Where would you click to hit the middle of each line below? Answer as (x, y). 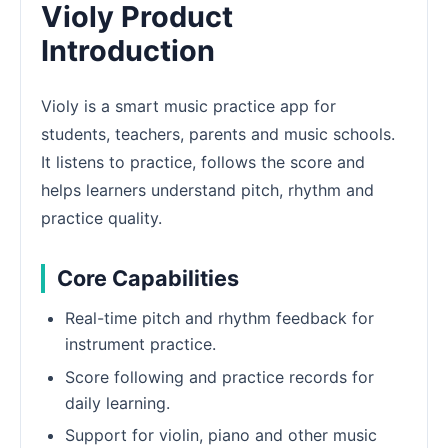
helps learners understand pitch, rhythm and (207, 190)
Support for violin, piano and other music (221, 434)
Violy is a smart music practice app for (188, 106)
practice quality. (101, 218)
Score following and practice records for (219, 376)
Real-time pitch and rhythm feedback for (219, 318)
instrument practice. (140, 344)
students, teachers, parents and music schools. (218, 134)
